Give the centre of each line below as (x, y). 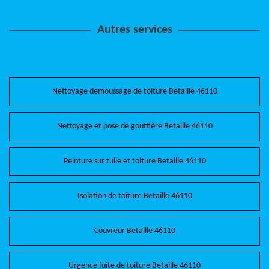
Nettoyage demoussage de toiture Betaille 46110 (134, 92)
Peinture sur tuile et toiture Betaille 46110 (134, 161)
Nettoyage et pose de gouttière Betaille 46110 (134, 126)
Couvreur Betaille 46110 (134, 231)
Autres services (134, 30)
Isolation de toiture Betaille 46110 (134, 196)
